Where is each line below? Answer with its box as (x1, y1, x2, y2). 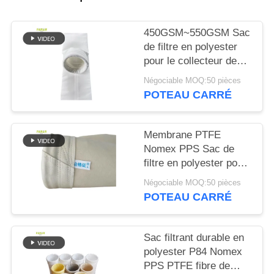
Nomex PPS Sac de (144, 143, 235, 155)
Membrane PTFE (144, 129, 221, 141)
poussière (144, 69, 189, 81)
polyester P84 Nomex (144, 245, 243, 257)
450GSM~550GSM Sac (144, 27, 251, 39)
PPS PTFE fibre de (144, 259, 231, 272)
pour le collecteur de (144, 55, 237, 67)
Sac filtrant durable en (144, 231, 245, 243)
